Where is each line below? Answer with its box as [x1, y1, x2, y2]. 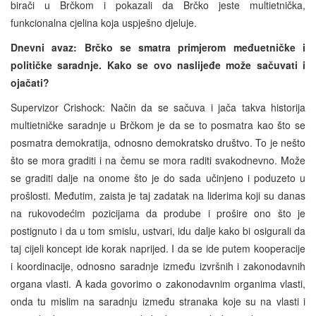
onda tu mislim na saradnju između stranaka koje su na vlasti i [11, 293, 305, 308]
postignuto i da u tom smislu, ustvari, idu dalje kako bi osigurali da [11, 223, 305, 238]
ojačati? [11, 75, 49, 90]
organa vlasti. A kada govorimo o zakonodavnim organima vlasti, [11, 276, 305, 291]
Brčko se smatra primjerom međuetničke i [84, 39, 306, 54]
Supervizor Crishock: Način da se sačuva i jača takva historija [11, 99, 305, 114]
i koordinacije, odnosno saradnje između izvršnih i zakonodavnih [11, 258, 305, 273]
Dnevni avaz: [11, 39, 78, 54]
